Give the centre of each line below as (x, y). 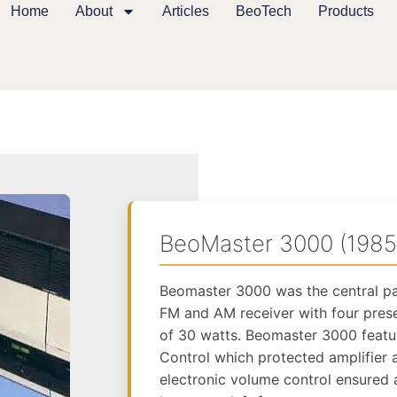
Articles (186, 11)
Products (346, 11)
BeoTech (264, 11)
